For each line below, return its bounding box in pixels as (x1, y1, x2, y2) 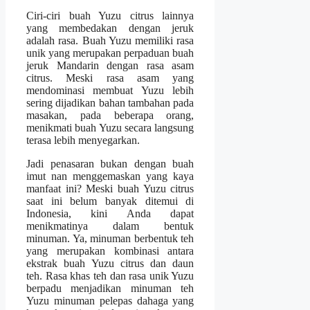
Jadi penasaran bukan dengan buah (26, 158, 194, 170)
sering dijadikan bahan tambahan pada (26, 97, 194, 109)
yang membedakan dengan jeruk (26, 22, 194, 35)
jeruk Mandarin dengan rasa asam (26, 60, 194, 72)
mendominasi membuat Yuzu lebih (26, 84, 194, 97)
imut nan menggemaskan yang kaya (26, 170, 194, 183)
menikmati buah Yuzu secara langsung (26, 122, 194, 134)
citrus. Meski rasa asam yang (26, 72, 194, 84)
